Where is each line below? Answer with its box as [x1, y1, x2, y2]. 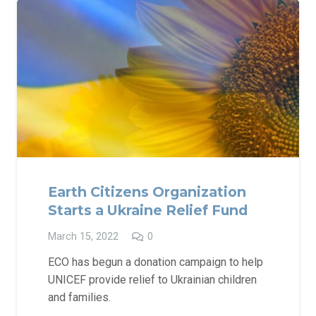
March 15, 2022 [48, 230, 119, 243]
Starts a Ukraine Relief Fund [48, 202, 248, 219]
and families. [48, 290, 111, 304]
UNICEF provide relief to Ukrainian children [48, 272, 257, 286]
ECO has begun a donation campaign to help [48, 255, 263, 269]
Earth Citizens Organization [48, 183, 246, 201]
